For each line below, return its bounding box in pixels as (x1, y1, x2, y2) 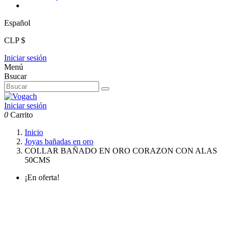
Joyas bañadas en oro (25, 137, 93, 146)
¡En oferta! (25, 173, 60, 182)
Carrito (10, 110, 33, 120)
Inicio (25, 128, 43, 137)
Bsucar (4, 72, 27, 81)
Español (4, 18, 30, 28)
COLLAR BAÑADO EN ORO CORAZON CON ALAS (25, 146, 217, 156)
